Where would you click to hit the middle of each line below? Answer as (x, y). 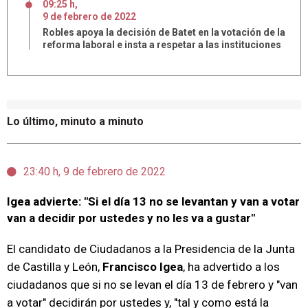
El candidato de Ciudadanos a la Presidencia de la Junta (151, 249)
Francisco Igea (141, 267)
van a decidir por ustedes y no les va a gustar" (131, 218)
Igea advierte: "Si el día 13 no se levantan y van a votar (153, 201)
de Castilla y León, (53, 267)
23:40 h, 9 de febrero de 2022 (95, 172)
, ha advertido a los (231, 267)
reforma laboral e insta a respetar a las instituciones (162, 45)
